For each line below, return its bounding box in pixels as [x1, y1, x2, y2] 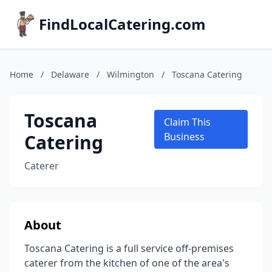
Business [163, 130, 205, 143]
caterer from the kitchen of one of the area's [24, 256, 229, 270]
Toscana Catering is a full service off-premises [24, 242, 234, 255]
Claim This [163, 115, 211, 129]
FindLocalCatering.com [39, 14, 206, 34]
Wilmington [107, 69, 154, 80]
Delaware [51, 69, 89, 80]
